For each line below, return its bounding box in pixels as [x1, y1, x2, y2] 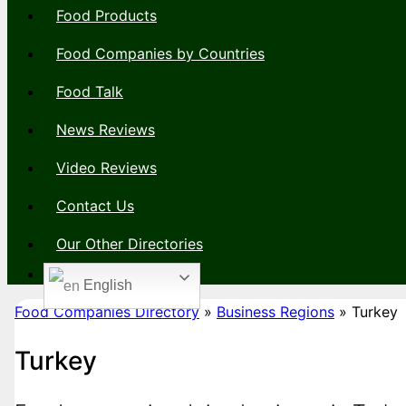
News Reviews [56, 121, 155, 140]
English [80, 277, 132, 294]
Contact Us [56, 197, 134, 216]
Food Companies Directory [14, 303, 199, 322]
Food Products [56, 6, 157, 25]
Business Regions [217, 303, 334, 322]
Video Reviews [56, 159, 157, 178]
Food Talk [56, 82, 123, 101]
